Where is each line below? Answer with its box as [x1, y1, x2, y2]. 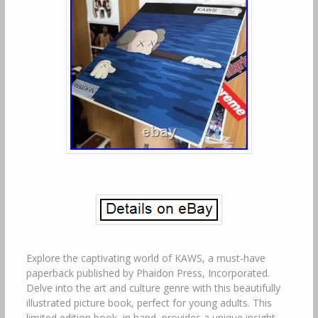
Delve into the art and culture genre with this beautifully [26, 281, 280, 295]
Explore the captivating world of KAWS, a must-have [26, 251, 265, 265]
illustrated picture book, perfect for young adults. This [26, 296, 272, 309]
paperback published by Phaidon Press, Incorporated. [26, 266, 270, 280]
